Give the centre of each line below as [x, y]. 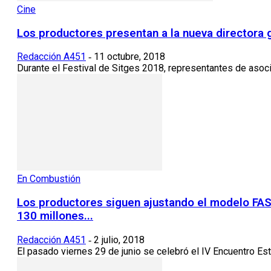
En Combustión [49, 179]
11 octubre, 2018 [129, 57]
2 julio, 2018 [119, 240]
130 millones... [55, 216]
